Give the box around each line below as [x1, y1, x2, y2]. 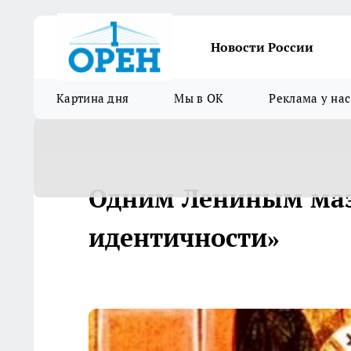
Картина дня [56, 91, 129, 106]
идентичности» [89, 221, 280, 254]
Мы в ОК [174, 91, 224, 106]
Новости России [211, 39, 313, 55]
